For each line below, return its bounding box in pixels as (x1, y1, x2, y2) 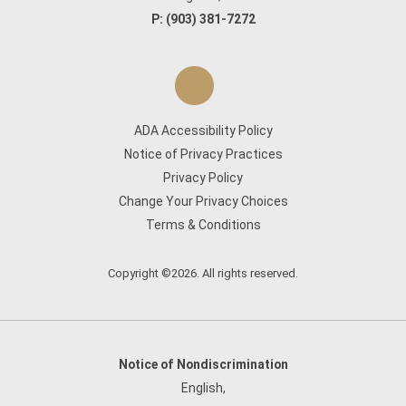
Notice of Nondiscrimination (118, 357, 288, 372)
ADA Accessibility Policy (133, 123, 273, 138)
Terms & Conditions (145, 217, 261, 232)
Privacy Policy (163, 170, 243, 185)
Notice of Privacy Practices (123, 147, 283, 161)
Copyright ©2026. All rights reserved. (108, 266, 298, 280)
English (180, 381, 223, 395)
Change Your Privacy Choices (118, 194, 288, 208)
